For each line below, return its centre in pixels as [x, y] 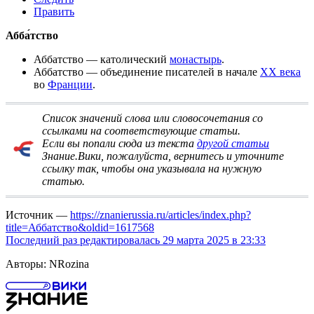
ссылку [58, 168]
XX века [280, 71]
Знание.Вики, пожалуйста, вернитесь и [138, 156]
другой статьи [233, 143]
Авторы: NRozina [47, 264]
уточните [259, 156]
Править [54, 11]
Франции [70, 84]
